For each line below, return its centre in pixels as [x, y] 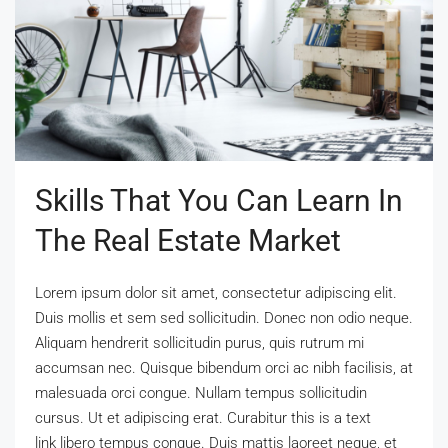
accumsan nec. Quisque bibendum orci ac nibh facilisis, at [224, 367]
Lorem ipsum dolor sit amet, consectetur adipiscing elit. [216, 292]
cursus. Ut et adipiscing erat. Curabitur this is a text [203, 417]
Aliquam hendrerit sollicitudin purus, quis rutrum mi [199, 342]
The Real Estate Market [188, 240]
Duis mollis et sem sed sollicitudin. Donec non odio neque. [224, 317]
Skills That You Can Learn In [219, 200]
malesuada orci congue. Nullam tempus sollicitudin [201, 392]
